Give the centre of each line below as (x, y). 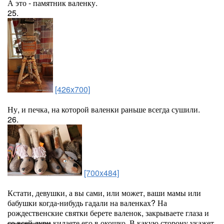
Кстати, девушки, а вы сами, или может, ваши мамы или (104, 193)
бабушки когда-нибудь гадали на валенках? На (87, 203)
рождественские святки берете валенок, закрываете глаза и (108, 213)
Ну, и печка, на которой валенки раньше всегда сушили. (104, 109)
